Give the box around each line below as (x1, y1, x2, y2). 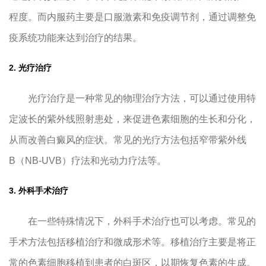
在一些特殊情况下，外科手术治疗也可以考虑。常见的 (9, 216, 256, 227)
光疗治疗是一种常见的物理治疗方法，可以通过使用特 (9, 93, 256, 104)
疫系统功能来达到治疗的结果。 (9, 33, 142, 43)
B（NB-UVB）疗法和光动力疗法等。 (9, 156, 166, 166)
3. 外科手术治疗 (9, 186, 68, 196)
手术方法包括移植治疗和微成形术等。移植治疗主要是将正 (9, 237, 256, 248)
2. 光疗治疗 (9, 63, 52, 73)
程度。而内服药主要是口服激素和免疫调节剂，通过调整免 (9, 12, 256, 23)
